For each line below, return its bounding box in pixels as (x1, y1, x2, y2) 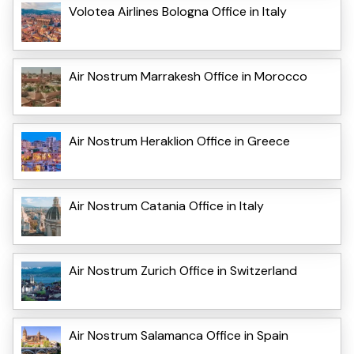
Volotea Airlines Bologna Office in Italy (69, 2, 287, 20)
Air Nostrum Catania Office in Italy (69, 197, 264, 214)
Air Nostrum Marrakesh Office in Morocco (69, 67, 307, 85)
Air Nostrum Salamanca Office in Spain (69, 326, 288, 344)
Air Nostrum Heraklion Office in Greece (69, 132, 290, 149)
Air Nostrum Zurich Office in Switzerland (69, 262, 297, 279)
